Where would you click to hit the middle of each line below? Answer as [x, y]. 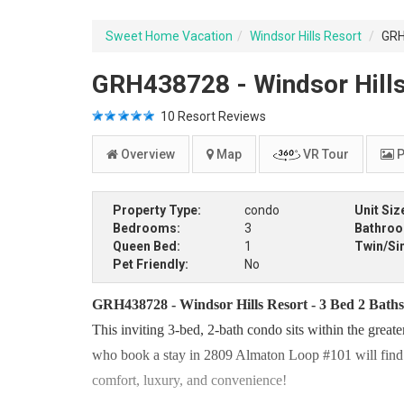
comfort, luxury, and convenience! [189, 380]
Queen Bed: [147, 246]
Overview [147, 154]
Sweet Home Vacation [169, 36]
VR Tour [325, 154]
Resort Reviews [220, 116]
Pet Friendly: [151, 264]
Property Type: [157, 210]
